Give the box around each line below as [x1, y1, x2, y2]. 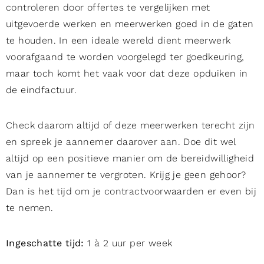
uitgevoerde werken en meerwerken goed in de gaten [6, 18, 254, 30]
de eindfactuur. [6, 84, 80, 96]
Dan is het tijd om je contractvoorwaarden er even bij [6, 186, 257, 197]
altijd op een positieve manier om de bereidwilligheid [6, 153, 255, 164]
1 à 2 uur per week [84, 237, 173, 249]
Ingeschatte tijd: [6, 237, 84, 249]
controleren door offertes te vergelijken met [6, 2, 210, 14]
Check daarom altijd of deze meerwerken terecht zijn [6, 120, 255, 131]
